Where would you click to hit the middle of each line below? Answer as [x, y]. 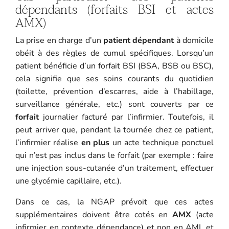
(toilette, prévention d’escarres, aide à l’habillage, [114, 91]
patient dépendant [139, 40]
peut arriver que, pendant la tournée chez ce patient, [114, 130]
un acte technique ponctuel [162, 142]
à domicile [194, 40]
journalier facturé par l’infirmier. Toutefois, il [126, 117]
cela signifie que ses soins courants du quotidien [114, 78]
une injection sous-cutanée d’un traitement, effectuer [114, 168]
